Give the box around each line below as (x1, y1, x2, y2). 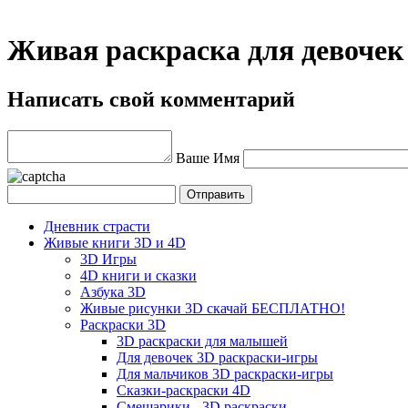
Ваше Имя (176, 149, 240, 166)
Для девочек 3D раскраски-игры (117, 349, 318, 365)
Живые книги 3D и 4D (44, 234, 186, 250)
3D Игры (80, 250, 137, 267)
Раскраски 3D (80, 316, 166, 332)
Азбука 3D (80, 283, 146, 300)
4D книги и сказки (80, 267, 197, 283)
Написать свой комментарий (7, 87, 295, 111)
